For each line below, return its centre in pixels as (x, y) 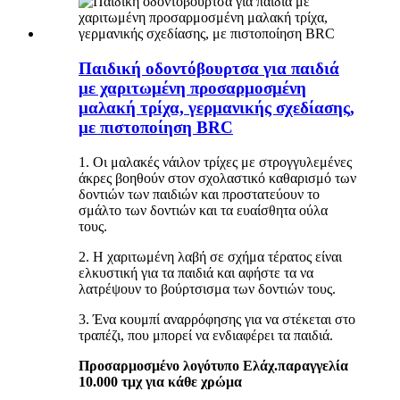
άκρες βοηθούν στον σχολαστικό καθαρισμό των (217, 178)
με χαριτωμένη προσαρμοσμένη (192, 87)
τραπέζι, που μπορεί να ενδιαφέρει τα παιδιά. (206, 335)
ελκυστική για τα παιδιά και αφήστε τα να (196, 272)
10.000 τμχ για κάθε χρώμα (160, 381)
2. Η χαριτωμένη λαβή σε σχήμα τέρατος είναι (210, 256)
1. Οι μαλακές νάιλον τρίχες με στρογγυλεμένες (215, 162)
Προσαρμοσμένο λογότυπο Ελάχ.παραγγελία (213, 365)
